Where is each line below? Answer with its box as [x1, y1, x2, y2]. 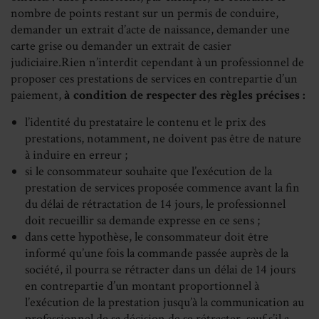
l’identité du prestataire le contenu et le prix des [25, 114, 266, 131]
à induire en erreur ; [25, 147, 127, 164]
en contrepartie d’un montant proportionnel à [25, 278, 259, 295]
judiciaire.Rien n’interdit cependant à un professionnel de [11, 54, 304, 71]
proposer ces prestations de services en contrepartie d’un [11, 70, 298, 88]
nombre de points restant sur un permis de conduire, [11, 5, 278, 22]
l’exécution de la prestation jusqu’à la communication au [25, 294, 304, 311]
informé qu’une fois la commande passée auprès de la [25, 245, 288, 262]
